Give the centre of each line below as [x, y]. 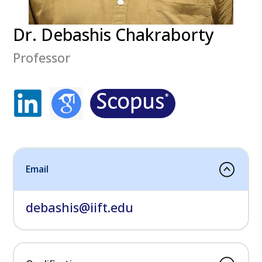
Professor [42, 57]
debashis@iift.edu [80, 207]
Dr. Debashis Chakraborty [113, 34]
